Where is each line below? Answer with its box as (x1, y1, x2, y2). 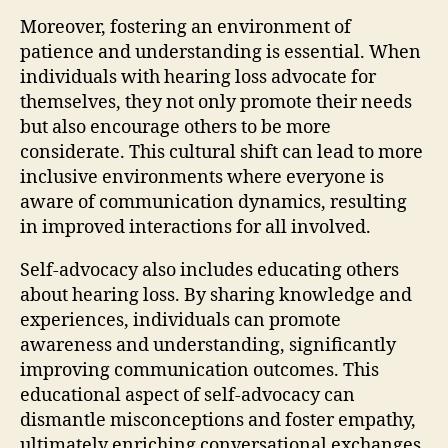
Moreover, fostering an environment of (20, 15, 351, 39)
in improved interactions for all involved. (20, 215, 371, 239)
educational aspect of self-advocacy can (20, 383, 355, 407)
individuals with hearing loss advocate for (20, 65, 376, 89)
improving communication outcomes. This (20, 358, 379, 382)
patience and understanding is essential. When (20, 40, 421, 64)
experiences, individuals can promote (20, 308, 341, 332)
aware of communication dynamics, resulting (20, 190, 407, 214)
